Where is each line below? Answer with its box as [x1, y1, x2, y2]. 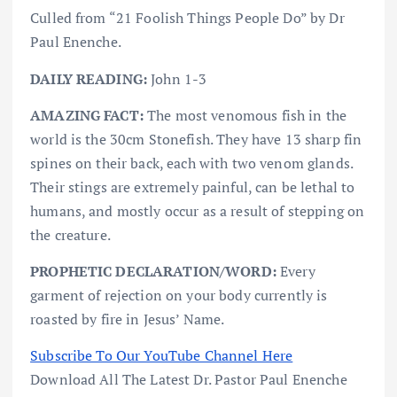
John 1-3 [151, 68, 207, 89]
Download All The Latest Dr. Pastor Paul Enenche [30, 369, 347, 389]
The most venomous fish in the [143, 105, 347, 125]
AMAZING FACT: [30, 105, 144, 125]
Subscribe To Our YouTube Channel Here [30, 345, 293, 365]
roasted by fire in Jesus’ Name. [30, 308, 225, 329]
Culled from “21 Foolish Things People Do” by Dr [30, 8, 345, 28]
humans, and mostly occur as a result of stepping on [30, 200, 365, 221]
